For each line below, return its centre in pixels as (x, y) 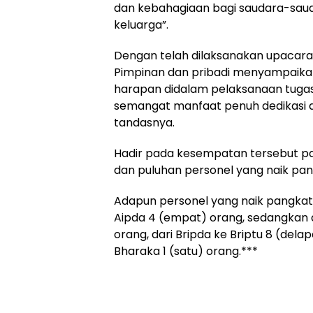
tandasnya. (144, 123)
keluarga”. (141, 25)
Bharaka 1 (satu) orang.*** (186, 251)
